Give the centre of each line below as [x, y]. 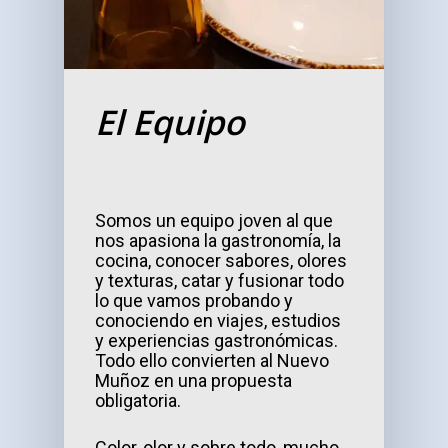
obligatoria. [138, 401]
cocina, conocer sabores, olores [221, 261]
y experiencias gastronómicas [215, 341]
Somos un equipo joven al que [214, 221]
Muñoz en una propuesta [194, 381]
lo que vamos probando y [194, 301]
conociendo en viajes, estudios [218, 321]
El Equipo [170, 122]
